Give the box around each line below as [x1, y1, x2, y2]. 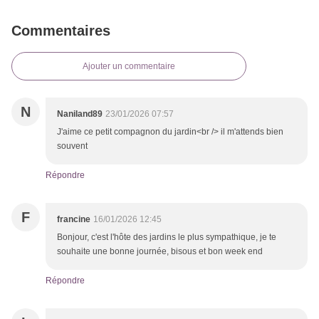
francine [57, 214, 90, 225]
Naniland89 [57, 109, 103, 120]
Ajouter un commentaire [83, 61, 175, 72]
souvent [57, 141, 88, 152]
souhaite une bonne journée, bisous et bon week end [57, 246, 263, 257]
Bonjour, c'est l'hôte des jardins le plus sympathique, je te [57, 232, 276, 243]
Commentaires [11, 23, 110, 39]
